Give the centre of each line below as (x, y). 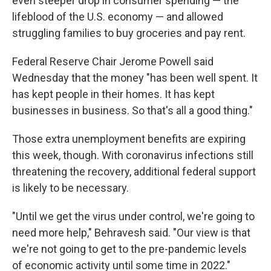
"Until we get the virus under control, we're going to (133, 217)
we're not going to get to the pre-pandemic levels (129, 249)
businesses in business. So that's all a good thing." (132, 111)
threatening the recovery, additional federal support (134, 172)
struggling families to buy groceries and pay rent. (129, 33)
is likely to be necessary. (70, 188)
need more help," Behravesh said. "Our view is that (131, 233)
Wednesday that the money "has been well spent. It (135, 78)
